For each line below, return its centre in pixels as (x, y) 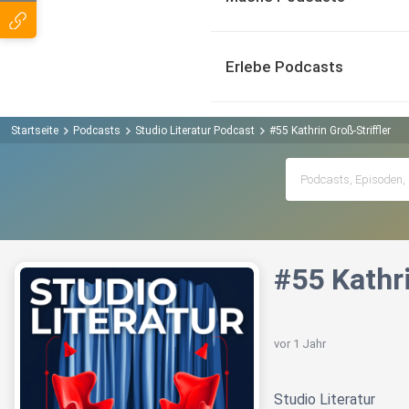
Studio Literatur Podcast (195, 130)
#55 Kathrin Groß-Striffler (330, 130)
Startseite (35, 130)
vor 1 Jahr (300, 344)
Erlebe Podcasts (284, 67)
